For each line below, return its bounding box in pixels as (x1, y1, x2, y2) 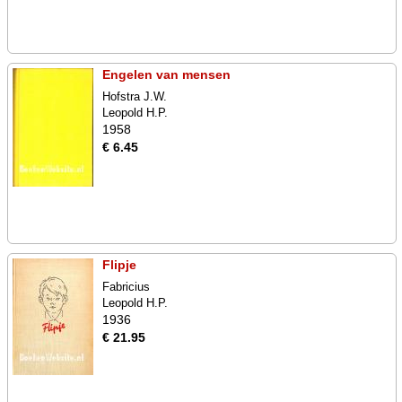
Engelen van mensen (102, 67, 231, 82)
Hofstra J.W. (102, 90, 167, 103)
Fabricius (102, 280, 150, 293)
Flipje (102, 258, 136, 272)
